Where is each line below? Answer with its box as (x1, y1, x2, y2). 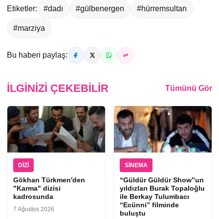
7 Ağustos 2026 (13, 206, 54, 213)
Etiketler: (7, 4, 37, 13)
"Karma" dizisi (13, 184, 61, 192)
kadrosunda (13, 193, 53, 200)
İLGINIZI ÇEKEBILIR (7, 82, 109, 94)
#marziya (13, 24, 45, 32)
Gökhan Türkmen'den (13, 176, 85, 184)
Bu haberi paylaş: (7, 51, 67, 59)
